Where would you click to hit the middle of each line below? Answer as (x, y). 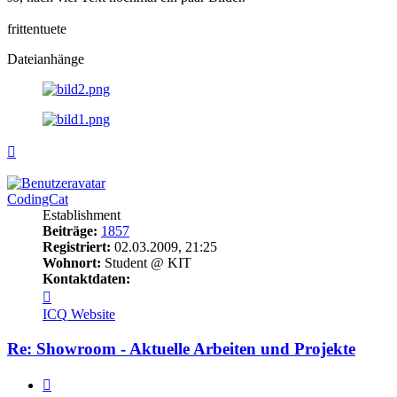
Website (93, 314)
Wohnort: (72, 262)
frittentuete (37, 28)
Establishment (82, 214)
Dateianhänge (46, 58)
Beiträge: (70, 230)
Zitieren (72, 382)
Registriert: (77, 246)
